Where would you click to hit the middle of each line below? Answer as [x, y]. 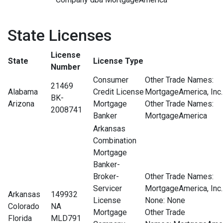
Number [66, 67]
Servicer [108, 188]
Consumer [111, 80]
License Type [118, 61]
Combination [115, 140]
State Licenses [59, 35]
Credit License [118, 92]
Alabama [23, 92]
